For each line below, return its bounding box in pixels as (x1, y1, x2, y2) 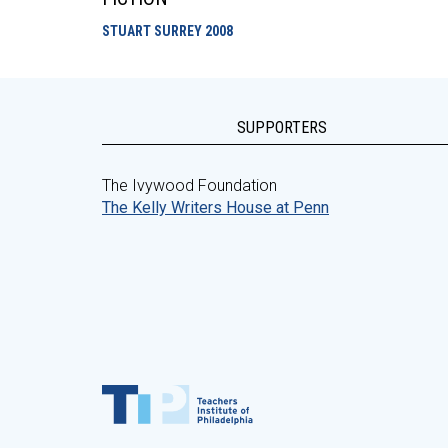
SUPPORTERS (237, 118, 327, 137)
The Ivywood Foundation (102, 176, 277, 195)
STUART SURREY (102, 23, 205, 39)
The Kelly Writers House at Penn (102, 198, 329, 217)
